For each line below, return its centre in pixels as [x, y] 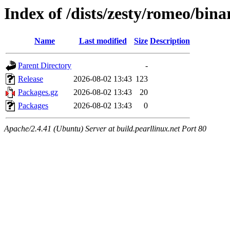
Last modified [103, 41]
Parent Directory [45, 66]
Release [31, 79]
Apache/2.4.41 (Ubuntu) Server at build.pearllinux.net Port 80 [105, 129]
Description [170, 41]
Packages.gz [38, 92]
